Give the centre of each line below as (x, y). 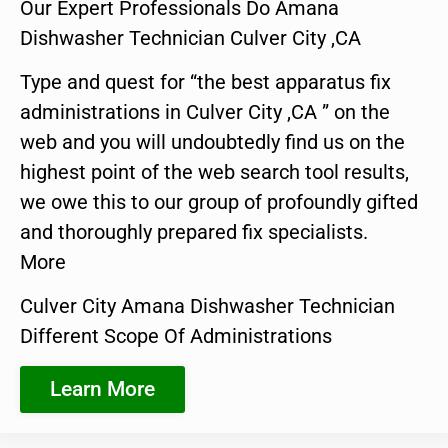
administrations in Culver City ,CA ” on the (205, 111)
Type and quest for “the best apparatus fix (205, 81)
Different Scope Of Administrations (176, 336)
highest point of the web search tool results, (214, 171)
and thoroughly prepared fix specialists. (194, 231)
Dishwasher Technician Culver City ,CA (190, 37)
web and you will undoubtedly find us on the (212, 141)
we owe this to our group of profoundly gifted (219, 201)
